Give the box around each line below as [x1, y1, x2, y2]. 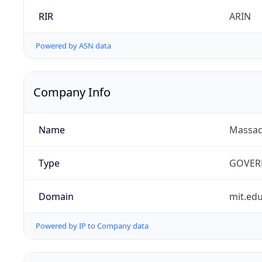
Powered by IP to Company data [36, 220, 149, 232]
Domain [38, 190, 74, 204]
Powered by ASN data [36, 40, 111, 51]
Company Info [33, 84, 111, 101]
